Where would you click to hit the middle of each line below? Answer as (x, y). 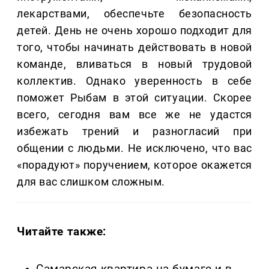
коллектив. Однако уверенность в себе (134, 81)
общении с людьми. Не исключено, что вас (134, 148)
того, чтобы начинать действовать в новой (134, 47)
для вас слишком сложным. (91, 182)
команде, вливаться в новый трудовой (134, 64)
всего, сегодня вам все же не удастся (134, 115)
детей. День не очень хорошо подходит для (134, 31)
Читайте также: (62, 232)
